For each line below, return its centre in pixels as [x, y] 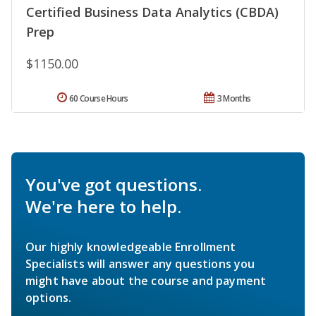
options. [49, 298]
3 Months [234, 99]
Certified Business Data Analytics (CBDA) [152, 12]
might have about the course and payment [146, 281]
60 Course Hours [99, 99]
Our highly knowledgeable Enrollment [131, 247]
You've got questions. [114, 185]
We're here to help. [103, 207]
